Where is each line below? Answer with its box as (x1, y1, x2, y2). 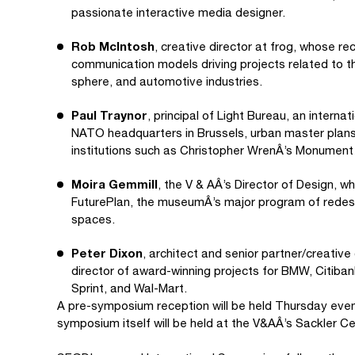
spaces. (71, 212, 115, 226)
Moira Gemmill (71, 177, 158, 191)
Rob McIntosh (71, 39, 155, 53)
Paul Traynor (71, 108, 147, 122)
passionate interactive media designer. (71, 6, 285, 19)
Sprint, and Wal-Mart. (71, 281, 187, 295)
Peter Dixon (71, 246, 143, 260)
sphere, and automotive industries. (71, 74, 262, 88)
